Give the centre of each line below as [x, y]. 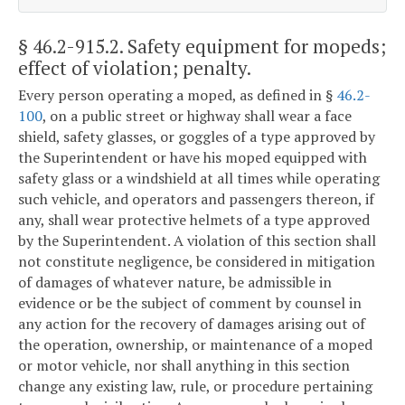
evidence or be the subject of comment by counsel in [190, 303]
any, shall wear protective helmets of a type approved [194, 220]
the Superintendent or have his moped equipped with [193, 158]
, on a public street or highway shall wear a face [197, 116]
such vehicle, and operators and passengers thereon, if [196, 199]
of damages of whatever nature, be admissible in [175, 283]
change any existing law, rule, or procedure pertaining [195, 386]
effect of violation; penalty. [135, 67]
